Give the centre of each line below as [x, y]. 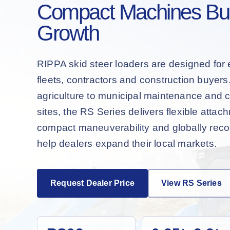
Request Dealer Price [92, 183]
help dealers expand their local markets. [127, 143]
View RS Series [191, 183]
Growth [68, 33]
